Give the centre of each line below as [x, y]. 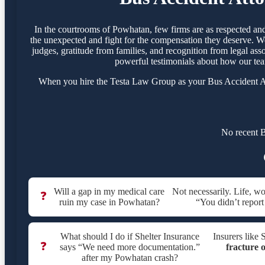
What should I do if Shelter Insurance [130, 237]
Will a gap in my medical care [109, 192]
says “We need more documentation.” [130, 247]
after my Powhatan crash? [130, 258]
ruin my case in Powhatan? [109, 202]
